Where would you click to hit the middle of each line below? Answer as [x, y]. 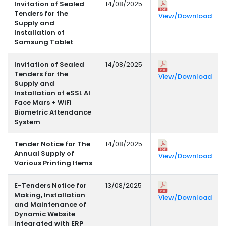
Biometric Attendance [53, 112]
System [27, 122]
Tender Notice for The [52, 144]
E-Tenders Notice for [50, 186]
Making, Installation [50, 195]
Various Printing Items [53, 163]
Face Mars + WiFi [43, 103]
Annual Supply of [44, 154]
